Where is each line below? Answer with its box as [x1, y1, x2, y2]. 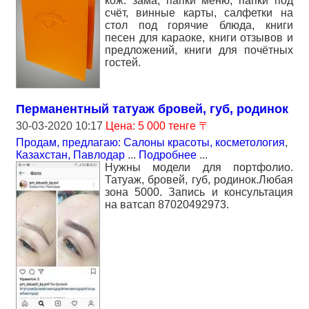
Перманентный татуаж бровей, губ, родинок [16, 101, 288, 116]
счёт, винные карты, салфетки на [105, 7, 293, 19]
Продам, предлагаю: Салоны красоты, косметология [16, 136, 285, 148]
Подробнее [139, 148, 197, 161]
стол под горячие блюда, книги [105, 19, 293, 32]
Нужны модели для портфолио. [105, 161, 293, 173]
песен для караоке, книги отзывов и [105, 32, 293, 44]
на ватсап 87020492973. [105, 198, 229, 210]
